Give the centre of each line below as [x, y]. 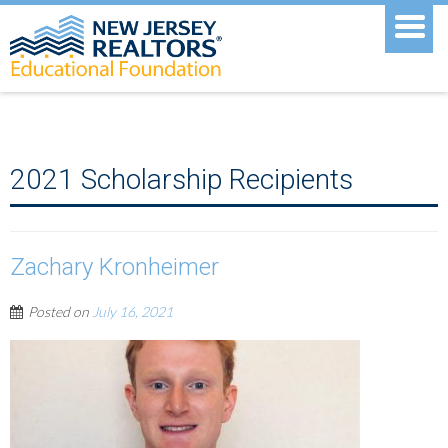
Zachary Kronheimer [114, 266]
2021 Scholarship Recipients [181, 179]
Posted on [60, 311]
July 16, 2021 [132, 311]
